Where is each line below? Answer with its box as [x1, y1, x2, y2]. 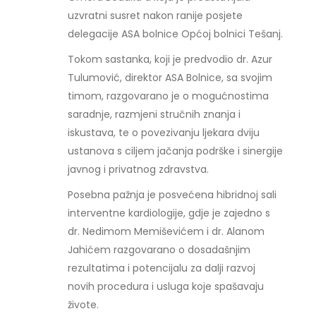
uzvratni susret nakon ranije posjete [68, 8, 243, 23]
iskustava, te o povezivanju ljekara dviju [68, 126, 260, 140]
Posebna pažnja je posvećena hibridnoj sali [68, 188, 277, 202]
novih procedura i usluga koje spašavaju [68, 279, 265, 293]
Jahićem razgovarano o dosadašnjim [68, 243, 251, 257]
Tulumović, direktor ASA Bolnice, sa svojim [68, 71, 273, 85]
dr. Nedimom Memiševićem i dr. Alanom [68, 224, 265, 238]
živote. [68, 298, 99, 312]
